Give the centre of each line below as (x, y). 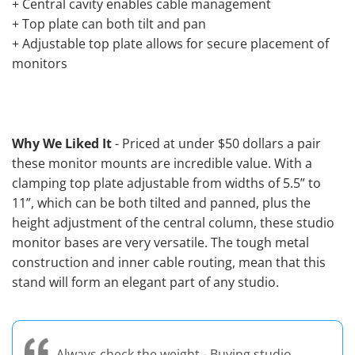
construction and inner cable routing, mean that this (169, 262)
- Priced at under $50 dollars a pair (216, 143)
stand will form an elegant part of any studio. (145, 282)
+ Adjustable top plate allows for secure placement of (170, 43)
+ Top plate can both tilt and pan (109, 23)
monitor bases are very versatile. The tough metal (160, 242)
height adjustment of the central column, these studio (173, 222)
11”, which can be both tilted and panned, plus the (161, 202)
